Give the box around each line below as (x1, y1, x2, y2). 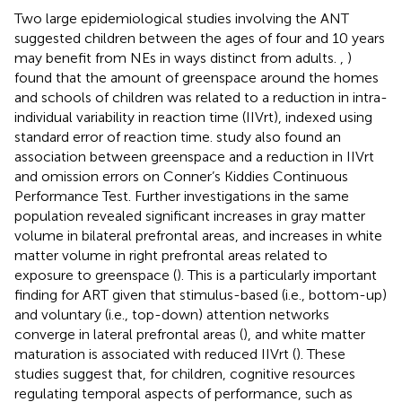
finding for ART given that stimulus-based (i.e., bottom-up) (14, 285, 387, 303)
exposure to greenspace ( (14, 266, 177, 284)
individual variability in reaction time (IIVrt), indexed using (14, 108, 372, 126)
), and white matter (243, 325, 365, 343)
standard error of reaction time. (14, 127, 216, 145)
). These (296, 345, 345, 363)
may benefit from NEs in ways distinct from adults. (14, 48, 340, 66)
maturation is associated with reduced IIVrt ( (14, 345, 296, 363)
